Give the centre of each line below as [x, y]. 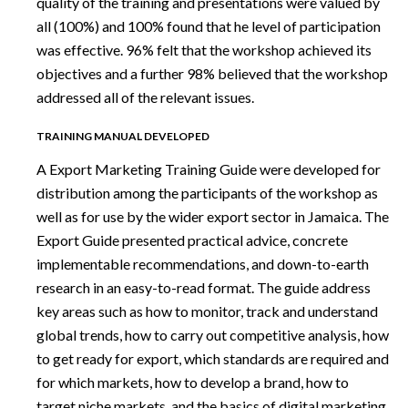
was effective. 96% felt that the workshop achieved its [204, 50]
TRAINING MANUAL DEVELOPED [123, 137]
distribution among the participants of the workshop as [207, 192]
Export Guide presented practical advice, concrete [192, 240]
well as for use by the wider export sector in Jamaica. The [213, 216]
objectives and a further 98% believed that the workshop [212, 74]
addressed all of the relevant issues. [145, 97]
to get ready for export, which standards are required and [213, 358]
